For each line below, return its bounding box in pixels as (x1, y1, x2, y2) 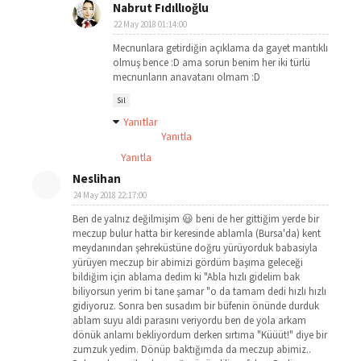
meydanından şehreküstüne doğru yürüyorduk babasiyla (73, 241, 317, 255)
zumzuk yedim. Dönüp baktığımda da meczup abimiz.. (73, 342, 311, 356)
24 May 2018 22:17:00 (73, 189, 147, 201)
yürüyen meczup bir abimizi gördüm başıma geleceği (73, 255, 303, 269)
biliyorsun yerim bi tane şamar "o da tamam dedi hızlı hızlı (73, 284, 326, 298)
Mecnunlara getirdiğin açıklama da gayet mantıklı (113, 41, 328, 55)
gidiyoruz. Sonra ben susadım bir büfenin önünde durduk (73, 299, 319, 313)
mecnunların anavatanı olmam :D (113, 70, 260, 84)
